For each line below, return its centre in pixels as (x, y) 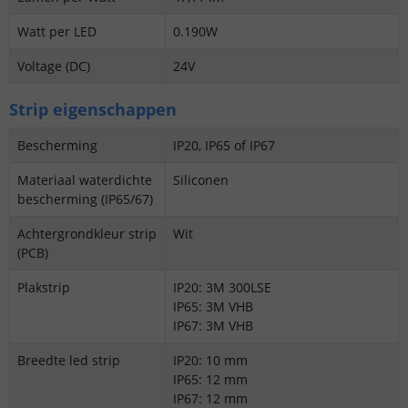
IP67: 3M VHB (213, 325)
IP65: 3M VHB (213, 306)
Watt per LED (57, 31)
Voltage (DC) (54, 66)
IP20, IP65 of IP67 (224, 145)
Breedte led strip (69, 360)
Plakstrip (44, 287)
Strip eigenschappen (93, 109)
